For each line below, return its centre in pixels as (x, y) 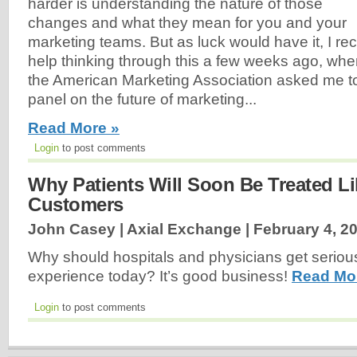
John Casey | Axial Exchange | (141, 229)
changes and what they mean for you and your (187, 22)
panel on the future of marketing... (142, 99)
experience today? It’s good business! (160, 277)
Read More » (74, 127)
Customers (76, 204)
